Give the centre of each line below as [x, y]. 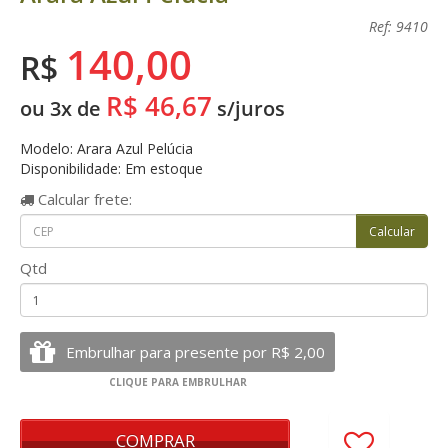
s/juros [248, 108]
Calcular [62, 199]
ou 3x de [63, 108]
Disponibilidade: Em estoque [111, 168]
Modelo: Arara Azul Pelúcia [106, 148]
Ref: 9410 [398, 26]
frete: [111, 199]
